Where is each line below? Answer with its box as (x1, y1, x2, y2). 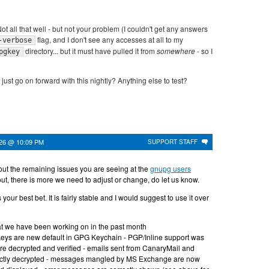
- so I (195, 46, 213, 56)
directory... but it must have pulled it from (23, 46, 157, 56)
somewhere (157, 46, 195, 56)
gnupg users (150, 163, 191, 174)
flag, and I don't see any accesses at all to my (35, 34, 183, 44)
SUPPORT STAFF (148, 138, 198, 146)
